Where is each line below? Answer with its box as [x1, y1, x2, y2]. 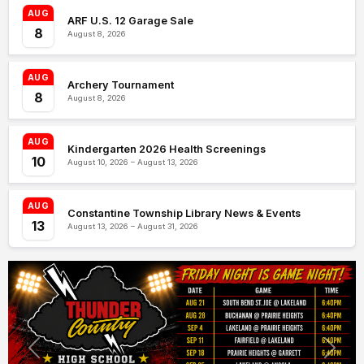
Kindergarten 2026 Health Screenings [67, 142, 266, 155]
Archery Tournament [67, 78, 174, 91]
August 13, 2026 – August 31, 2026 [67, 221, 198, 231]
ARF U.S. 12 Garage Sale [67, 14, 193, 27]
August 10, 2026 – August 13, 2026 [67, 157, 198, 167]
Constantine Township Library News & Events [67, 206, 301, 219]
